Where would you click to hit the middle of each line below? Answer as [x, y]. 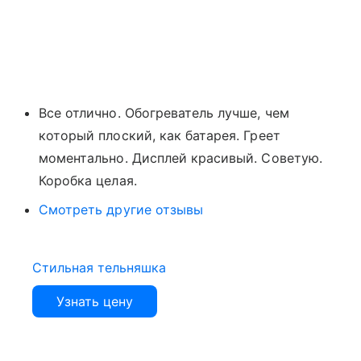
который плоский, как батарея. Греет [160, 136]
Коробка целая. [88, 181]
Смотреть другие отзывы [121, 210]
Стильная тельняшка [99, 268]
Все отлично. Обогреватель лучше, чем [164, 113]
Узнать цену [95, 302]
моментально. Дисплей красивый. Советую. [180, 158]
